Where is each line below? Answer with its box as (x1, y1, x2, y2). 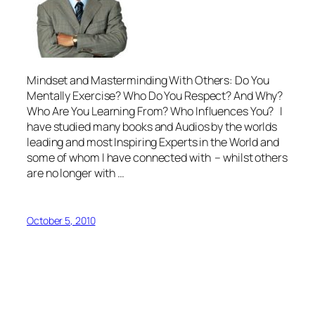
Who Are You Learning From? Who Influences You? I (27, 103, 285, 120)
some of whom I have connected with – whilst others (27, 150, 288, 166)
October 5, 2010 (27, 213, 96, 227)
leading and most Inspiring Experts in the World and (27, 134, 279, 150)
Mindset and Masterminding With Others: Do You (27, 72, 269, 89)
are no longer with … (27, 165, 125, 181)
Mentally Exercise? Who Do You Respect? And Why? (27, 88, 283, 104)
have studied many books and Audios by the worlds (27, 119, 278, 135)
